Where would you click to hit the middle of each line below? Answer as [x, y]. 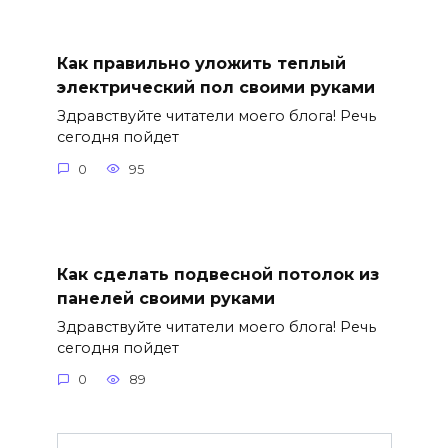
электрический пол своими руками [215, 87]
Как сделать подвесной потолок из [217, 274]
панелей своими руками [165, 298]
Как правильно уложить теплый [201, 63]
